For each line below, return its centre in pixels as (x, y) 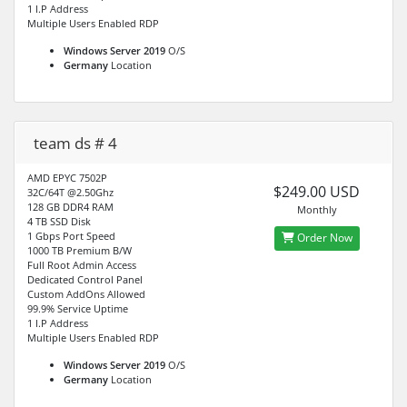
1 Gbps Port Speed (71, 235)
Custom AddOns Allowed (86, 293)
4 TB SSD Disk (59, 221)
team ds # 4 (75, 143)
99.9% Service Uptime (78, 308)
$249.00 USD (317, 191)
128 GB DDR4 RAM (70, 206)
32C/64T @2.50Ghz (70, 192)
